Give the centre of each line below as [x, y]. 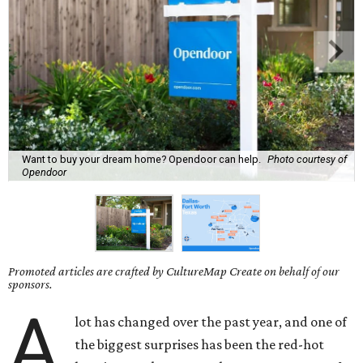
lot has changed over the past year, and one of [211, 322]
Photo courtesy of [307, 159]
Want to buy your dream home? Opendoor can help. [141, 159]
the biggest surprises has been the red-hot [200, 345]
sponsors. [30, 284]
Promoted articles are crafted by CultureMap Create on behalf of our [174, 271]
